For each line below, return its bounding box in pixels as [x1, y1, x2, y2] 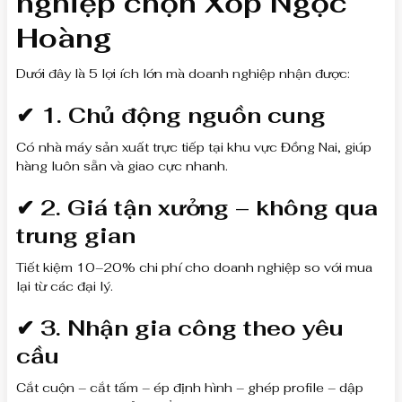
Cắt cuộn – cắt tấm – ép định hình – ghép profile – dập [16, 379, 363, 396]
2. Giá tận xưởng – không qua [40, 193, 378, 222]
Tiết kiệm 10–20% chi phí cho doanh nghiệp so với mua [16, 258, 372, 275]
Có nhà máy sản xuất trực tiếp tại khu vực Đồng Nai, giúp [16, 138, 371, 155]
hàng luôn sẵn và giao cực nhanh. [16, 157, 228, 174]
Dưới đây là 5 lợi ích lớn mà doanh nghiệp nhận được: [16, 65, 350, 82]
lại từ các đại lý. [16, 277, 113, 294]
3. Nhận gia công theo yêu [40, 313, 344, 342]
